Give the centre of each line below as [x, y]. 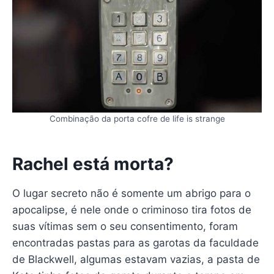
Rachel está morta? [93, 164]
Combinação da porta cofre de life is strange [137, 118]
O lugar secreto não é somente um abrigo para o [131, 193]
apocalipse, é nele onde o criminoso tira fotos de [131, 209]
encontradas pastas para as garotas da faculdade [135, 243]
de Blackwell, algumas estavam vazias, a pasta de [136, 259]
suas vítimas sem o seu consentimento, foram [125, 226]
